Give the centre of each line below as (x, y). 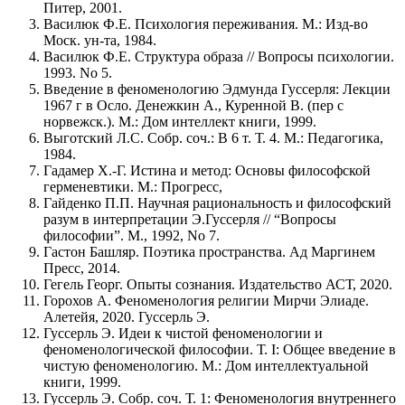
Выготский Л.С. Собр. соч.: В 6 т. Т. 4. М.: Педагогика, (213, 137)
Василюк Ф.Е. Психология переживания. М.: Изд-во (206, 24)
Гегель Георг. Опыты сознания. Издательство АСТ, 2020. (218, 284)
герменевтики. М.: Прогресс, (133, 186)
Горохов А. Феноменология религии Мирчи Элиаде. (206, 300)
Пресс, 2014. (82, 268)
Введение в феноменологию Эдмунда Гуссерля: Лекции (217, 89)
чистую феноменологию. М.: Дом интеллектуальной (206, 365)
